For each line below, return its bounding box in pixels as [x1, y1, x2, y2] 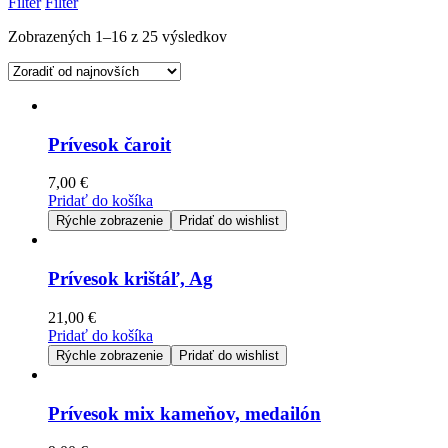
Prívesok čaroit [48, 133, 171, 155]
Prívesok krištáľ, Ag [48, 268, 213, 290]
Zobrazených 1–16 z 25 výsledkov [8, 28, 227, 45]
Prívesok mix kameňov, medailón [48, 402, 321, 424]
